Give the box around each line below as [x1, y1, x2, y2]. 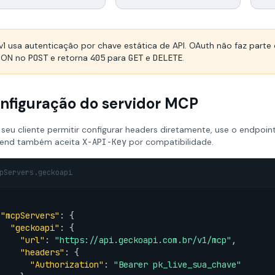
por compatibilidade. [126, 136, 214, 147]
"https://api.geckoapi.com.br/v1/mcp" [55, 234, 231, 246]
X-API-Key [82, 136, 126, 147]
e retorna [48, 52, 90, 63]
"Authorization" [30, 259, 104, 270]
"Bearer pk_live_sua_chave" [114, 259, 241, 270]
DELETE [153, 52, 182, 63]
